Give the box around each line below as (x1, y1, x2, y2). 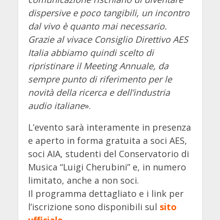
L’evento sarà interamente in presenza (27, 121, 191, 134)
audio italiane (27, 99, 84, 111)
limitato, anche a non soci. (27, 174, 139, 187)
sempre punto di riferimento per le (27, 73, 172, 85)
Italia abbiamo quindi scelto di (27, 46, 154, 58)
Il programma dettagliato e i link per (27, 188, 184, 200)
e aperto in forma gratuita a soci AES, (27, 135, 187, 147)
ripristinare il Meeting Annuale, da (27, 59, 168, 72)
